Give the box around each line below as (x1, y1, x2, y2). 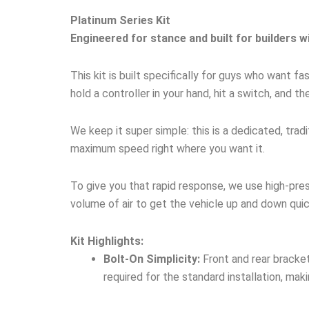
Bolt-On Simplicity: (103, 252, 200, 266)
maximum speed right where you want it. (70, 141, 265, 155)
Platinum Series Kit (70, 13, 170, 27)
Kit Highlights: (70, 234, 143, 248)
